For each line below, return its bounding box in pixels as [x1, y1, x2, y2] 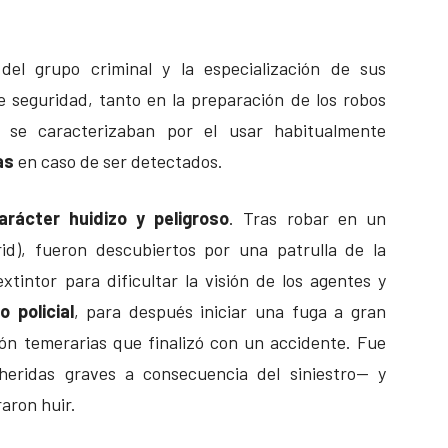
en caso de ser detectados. [14, 149, 223, 172]
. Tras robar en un [229, 206, 387, 229]
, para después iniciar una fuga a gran [73, 299, 387, 322]
